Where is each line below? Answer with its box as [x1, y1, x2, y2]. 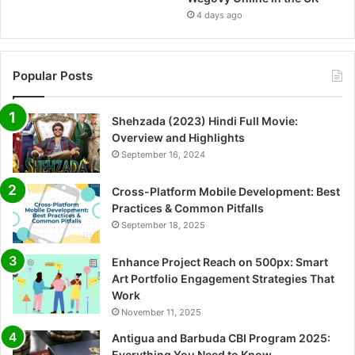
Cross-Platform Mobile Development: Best [112, 184, 340, 198]
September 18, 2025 [121, 219, 205, 231]
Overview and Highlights [112, 130, 245, 144]
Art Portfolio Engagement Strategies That [112, 271, 334, 285]
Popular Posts [13, 67, 93, 83]
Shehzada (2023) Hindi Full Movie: [112, 113, 298, 128]
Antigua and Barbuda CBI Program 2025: [112, 330, 330, 345]
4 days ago [197, 9, 243, 21]
